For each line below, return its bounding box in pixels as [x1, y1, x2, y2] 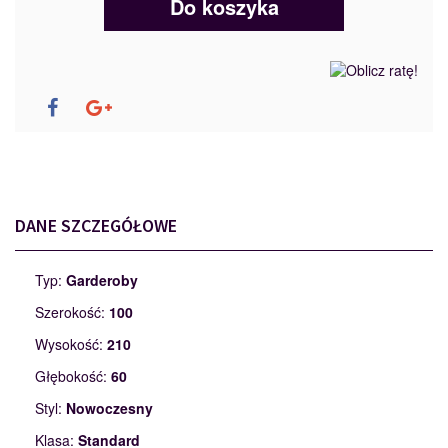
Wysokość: [35, 334, 107, 355]
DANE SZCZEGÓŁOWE [15, 214, 177, 238]
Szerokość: [35, 302, 109, 323]
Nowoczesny [66, 398, 153, 419]
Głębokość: [35, 366, 111, 387]
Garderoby [66, 270, 138, 291]
